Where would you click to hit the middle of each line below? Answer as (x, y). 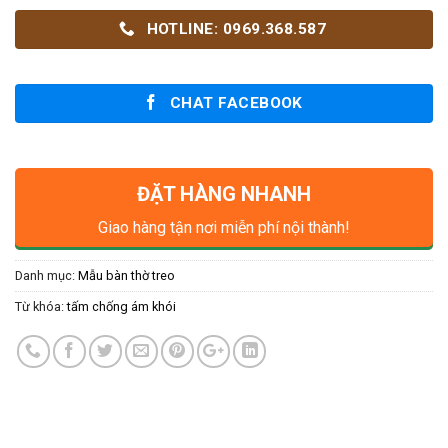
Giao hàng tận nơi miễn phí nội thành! (224, 228)
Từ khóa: (41, 307)
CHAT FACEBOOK (236, 103)
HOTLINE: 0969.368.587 (236, 28)
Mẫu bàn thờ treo (126, 276)
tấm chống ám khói (121, 307)
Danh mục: (46, 276)
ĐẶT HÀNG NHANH (224, 194)
